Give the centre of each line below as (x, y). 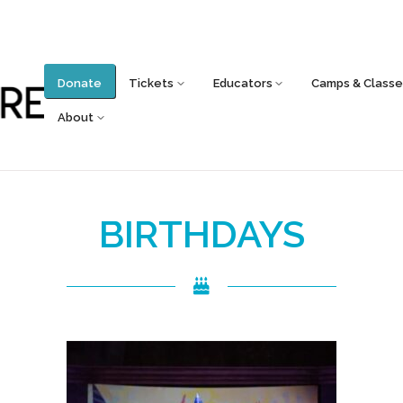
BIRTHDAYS (201, 234)
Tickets (152, 83)
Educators (242, 83)
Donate (80, 83)
